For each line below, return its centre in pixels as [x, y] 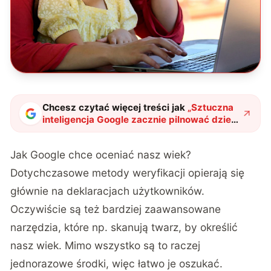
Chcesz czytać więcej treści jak [114, 107]
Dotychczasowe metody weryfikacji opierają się [128, 173]
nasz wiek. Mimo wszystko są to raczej [106, 246]
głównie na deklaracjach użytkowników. [108, 191]
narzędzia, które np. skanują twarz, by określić [124, 227]
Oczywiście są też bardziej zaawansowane [116, 209]
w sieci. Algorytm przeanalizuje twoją [127, 131]
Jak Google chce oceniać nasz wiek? [101, 155]
